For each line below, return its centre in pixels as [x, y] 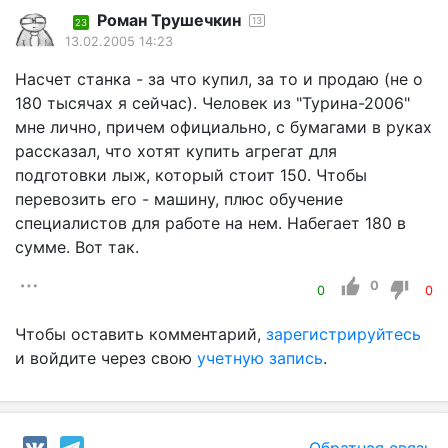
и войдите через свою [106, 358]
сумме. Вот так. [77, 247]
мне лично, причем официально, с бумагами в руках [223, 127]
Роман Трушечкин [169, 20]
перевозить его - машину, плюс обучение [179, 199]
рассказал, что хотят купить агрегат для [176, 151]
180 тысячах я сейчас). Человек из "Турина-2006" [212, 103]
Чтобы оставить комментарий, [140, 334]
